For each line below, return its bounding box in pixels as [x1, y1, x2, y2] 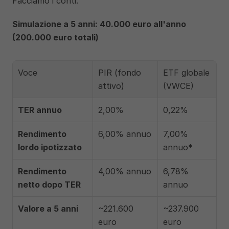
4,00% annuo [98, 166, 151, 176]
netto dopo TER [18, 179, 81, 190]
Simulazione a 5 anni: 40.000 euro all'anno [12, 19, 186, 29]
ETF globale [163, 67, 210, 78]
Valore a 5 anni [18, 203, 78, 214]
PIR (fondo [98, 67, 141, 78]
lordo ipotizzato [18, 142, 82, 152]
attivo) [98, 81, 124, 91]
